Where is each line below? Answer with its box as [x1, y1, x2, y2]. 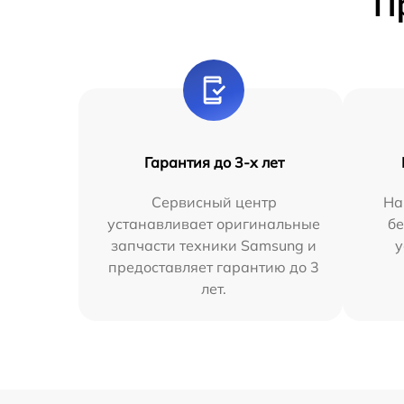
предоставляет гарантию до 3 [108, 258, 320, 277]
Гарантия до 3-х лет [143, 153, 284, 172]
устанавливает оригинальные [107, 215, 321, 234]
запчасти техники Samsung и [111, 236, 317, 255]
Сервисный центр [151, 193, 277, 212]
